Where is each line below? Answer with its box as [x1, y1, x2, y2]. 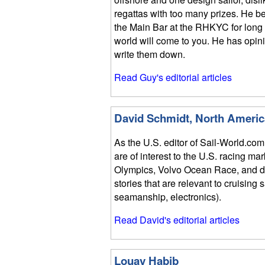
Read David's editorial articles [114, 213, 240, 227]
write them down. [114, 47, 185, 62]
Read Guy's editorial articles [114, 70, 232, 85]
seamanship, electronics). [114, 190, 221, 204]
